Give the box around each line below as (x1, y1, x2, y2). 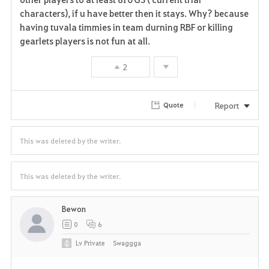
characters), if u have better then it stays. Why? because (19, 7, 249, 19)
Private (84, 238, 105, 248)
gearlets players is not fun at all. (19, 34, 153, 47)
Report (215, 99, 239, 110)
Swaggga (113, 238, 142, 248)
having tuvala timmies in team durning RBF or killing (19, 20, 233, 33)
